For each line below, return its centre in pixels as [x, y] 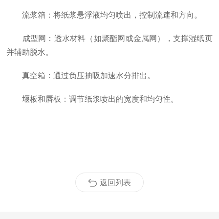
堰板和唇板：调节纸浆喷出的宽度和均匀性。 [93, 99]
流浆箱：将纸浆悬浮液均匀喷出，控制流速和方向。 [104, 15]
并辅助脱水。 [30, 52]
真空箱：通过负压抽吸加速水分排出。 [81, 76]
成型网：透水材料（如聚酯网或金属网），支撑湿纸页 [109, 38]
